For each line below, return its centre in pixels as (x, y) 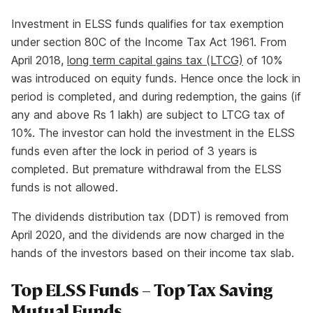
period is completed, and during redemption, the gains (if (156, 97)
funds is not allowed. (65, 188)
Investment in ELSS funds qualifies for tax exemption (147, 24)
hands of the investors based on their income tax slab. (153, 253)
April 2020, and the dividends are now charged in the (148, 235)
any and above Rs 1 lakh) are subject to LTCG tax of (148, 115)
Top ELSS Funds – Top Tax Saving (142, 290)
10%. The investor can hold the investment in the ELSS (153, 133)
